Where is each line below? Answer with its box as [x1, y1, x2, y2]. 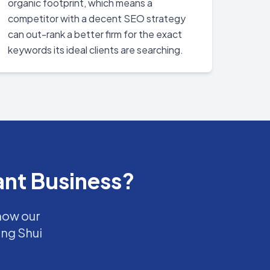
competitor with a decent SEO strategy [8, 12, 186, 25]
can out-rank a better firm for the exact [8, 28, 183, 40]
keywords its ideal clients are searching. [8, 43, 184, 56]
